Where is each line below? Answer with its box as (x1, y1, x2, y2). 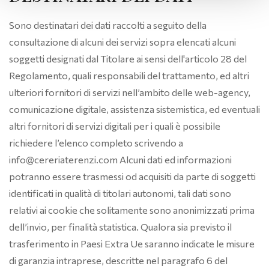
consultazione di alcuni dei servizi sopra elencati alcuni (9, 36, 236, 47)
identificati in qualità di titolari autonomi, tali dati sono (9, 187, 231, 199)
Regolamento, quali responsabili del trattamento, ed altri (9, 70, 249, 81)
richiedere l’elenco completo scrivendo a (9, 137, 183, 148)
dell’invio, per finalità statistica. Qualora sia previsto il (9, 221, 232, 232)
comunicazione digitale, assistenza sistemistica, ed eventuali (9, 103, 260, 115)
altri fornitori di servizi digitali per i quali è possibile (9, 120, 220, 131)
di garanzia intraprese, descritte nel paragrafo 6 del (9, 255, 228, 266)
